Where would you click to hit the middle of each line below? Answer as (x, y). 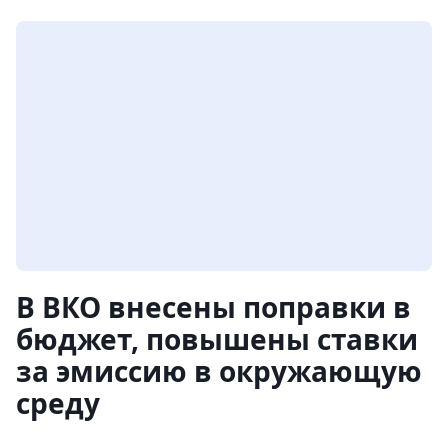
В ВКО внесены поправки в (213, 307)
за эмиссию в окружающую (219, 371)
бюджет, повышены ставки (217, 339)
